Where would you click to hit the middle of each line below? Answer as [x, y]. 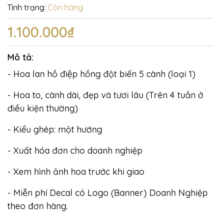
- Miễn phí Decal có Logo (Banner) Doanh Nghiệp [108, 192]
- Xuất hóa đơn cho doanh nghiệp [76, 150]
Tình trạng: [27, 7]
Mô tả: [20, 57]
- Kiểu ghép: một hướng [55, 129]
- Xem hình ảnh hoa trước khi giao [76, 171]
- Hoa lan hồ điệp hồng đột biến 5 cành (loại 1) [101, 74]
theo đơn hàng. [38, 206]
